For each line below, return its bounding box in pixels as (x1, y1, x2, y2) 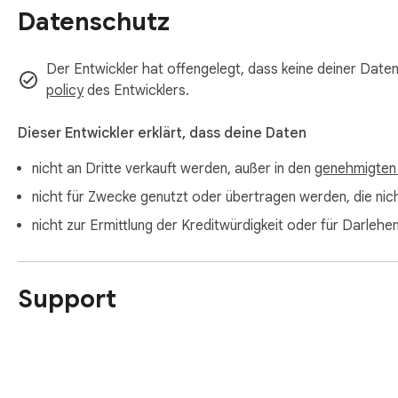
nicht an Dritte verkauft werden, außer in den (32, 160, 314, 179)
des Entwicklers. (84, 82, 189, 100)
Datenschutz (18, 6, 170, 38)
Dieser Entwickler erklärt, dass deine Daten (18, 124, 306, 143)
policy (46, 82, 84, 100)
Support (18, 283, 116, 314)
